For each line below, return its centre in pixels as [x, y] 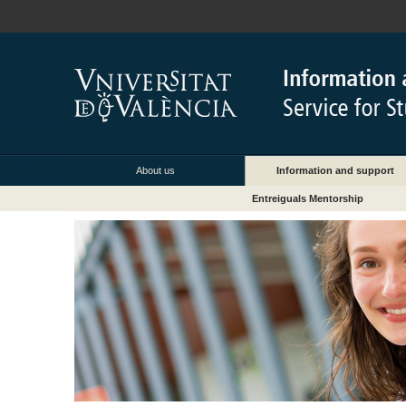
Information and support [335, 171]
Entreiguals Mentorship [307, 199]
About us [155, 171]
